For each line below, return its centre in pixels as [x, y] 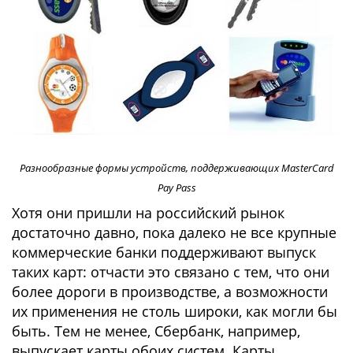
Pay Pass [176, 188]
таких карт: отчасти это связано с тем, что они [171, 272]
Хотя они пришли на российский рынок [148, 213]
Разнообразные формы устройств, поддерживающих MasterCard [176, 168]
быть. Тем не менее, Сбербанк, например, [156, 331]
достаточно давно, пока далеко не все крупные [174, 233]
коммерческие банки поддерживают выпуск [164, 253]
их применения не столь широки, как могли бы [175, 312]
